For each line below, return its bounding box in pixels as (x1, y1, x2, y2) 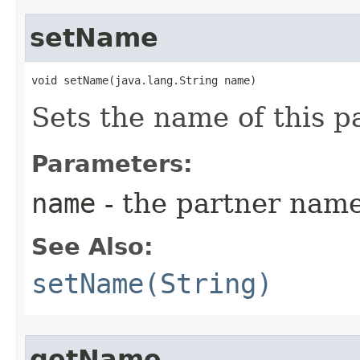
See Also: (31, 233, 153, 260)
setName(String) (31, 268, 272, 300)
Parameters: (31, 150, 193, 178)
